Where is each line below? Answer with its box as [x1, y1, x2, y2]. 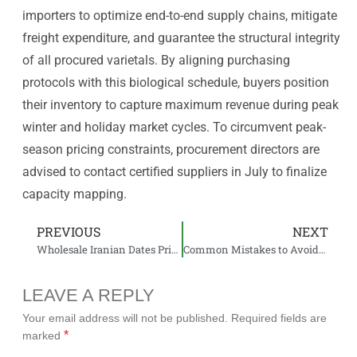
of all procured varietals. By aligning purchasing [22, 52, 290, 68]
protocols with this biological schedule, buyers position [22, 74, 329, 90]
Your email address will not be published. [22, 311, 228, 324]
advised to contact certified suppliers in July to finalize [22, 163, 327, 179]
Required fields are [231, 311, 327, 324]
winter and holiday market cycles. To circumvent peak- [22, 119, 326, 135]
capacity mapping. [22, 186, 127, 202]
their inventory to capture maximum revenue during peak [22, 96, 339, 112]
